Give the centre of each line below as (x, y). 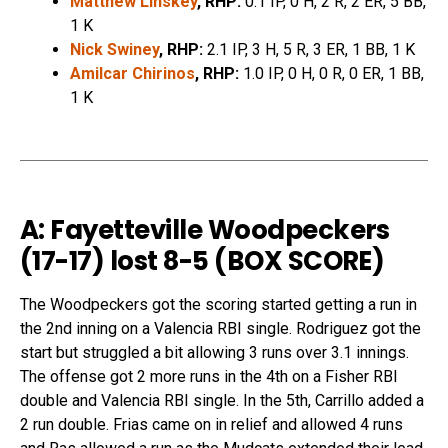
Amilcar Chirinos (132, 73)
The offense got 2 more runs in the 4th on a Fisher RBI (209, 376)
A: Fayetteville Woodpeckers (205, 229)
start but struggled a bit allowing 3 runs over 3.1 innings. (214, 352)
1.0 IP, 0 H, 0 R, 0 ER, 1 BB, (331, 73)
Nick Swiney (114, 49)
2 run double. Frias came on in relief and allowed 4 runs (211, 424)
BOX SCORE (299, 260)
